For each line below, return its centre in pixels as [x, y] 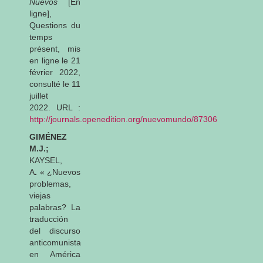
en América [55, 254]
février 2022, [55, 72]
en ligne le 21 [55, 60]
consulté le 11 [55, 84]
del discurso [55, 230]
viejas [40, 195]
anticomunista [55, 242]
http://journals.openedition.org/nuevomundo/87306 [123, 119]
